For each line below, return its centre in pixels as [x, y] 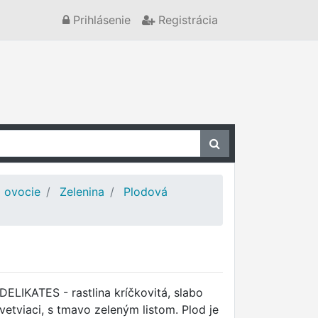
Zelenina [82, 192]
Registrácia [186, 20]
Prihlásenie [100, 20]
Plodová [146, 192]
